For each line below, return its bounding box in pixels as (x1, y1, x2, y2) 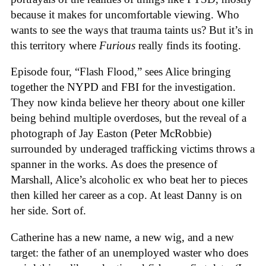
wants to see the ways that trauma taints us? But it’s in (11, 23, 254, 36)
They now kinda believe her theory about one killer (11, 96, 245, 109)
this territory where (11, 39, 99, 52)
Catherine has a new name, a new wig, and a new (11, 230, 234, 243)
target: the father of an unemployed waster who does (11, 246, 248, 259)
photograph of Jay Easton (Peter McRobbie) (11, 127, 211, 140)
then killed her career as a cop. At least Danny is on (11, 189, 242, 202)
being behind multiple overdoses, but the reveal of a (11, 112, 246, 125)
